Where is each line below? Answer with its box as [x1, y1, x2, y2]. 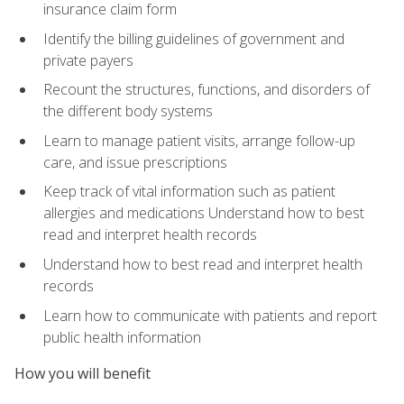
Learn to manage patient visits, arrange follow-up [43, 130, 355, 151]
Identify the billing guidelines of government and [43, 28, 344, 49]
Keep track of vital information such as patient [43, 181, 335, 202]
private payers [43, 50, 133, 70]
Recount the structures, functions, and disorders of [43, 79, 370, 100]
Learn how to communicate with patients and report [43, 305, 377, 326]
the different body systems [43, 101, 213, 122]
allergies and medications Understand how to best [43, 203, 364, 224]
